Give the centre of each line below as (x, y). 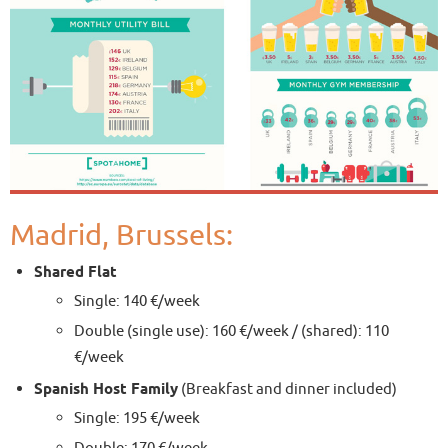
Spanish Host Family (106, 390)
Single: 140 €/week (137, 301)
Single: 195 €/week (137, 418)
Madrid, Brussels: (121, 236)
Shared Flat (76, 273)
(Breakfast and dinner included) (288, 389)
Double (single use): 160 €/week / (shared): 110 (232, 331)
